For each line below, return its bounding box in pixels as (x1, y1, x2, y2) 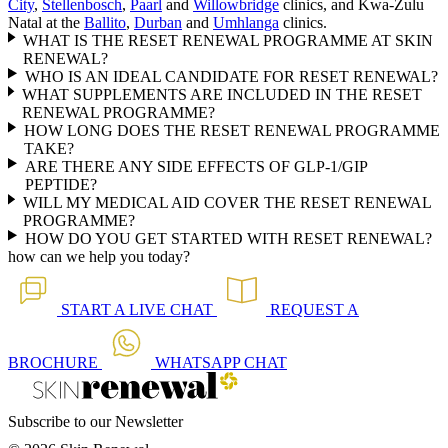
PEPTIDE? (24, 176, 97, 193)
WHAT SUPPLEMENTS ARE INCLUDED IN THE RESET (21, 86, 422, 103)
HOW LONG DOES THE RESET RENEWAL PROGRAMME (23, 122, 440, 139)
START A (61, 301, 129, 318)
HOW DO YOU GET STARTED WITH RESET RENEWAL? (24, 230, 432, 247)
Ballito (84, 14, 126, 31)
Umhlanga (213, 14, 279, 31)
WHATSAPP (155, 354, 244, 371)
